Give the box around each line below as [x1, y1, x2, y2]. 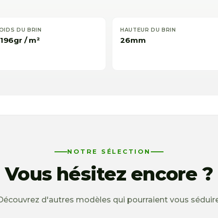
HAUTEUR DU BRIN [120, 26, 176, 33]
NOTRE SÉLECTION [67, 148, 151, 156]
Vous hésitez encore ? [5, 163, 213, 186]
